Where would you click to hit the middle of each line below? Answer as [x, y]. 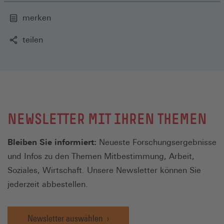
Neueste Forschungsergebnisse [156, 142]
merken [37, 17]
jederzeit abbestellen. [48, 184]
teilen [33, 39]
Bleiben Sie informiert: [52, 142]
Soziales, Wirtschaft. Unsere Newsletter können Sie [104, 170]
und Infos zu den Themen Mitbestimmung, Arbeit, [101, 156]
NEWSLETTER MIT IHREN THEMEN [107, 118]
